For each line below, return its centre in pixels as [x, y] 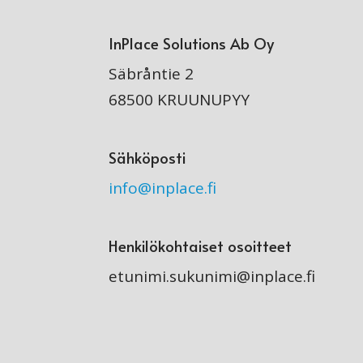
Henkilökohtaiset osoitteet [201, 246]
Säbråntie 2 [152, 74]
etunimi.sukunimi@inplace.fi [212, 277]
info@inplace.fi [163, 188]
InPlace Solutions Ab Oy [192, 43]
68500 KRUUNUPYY [179, 100]
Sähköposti [147, 158]
